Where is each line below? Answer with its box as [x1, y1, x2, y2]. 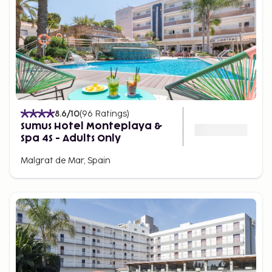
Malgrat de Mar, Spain [21, 155, 110, 166]
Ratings [95, 108, 127, 119]
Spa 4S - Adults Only [21, 133, 121, 143]
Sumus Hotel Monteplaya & [21, 121, 162, 131]
